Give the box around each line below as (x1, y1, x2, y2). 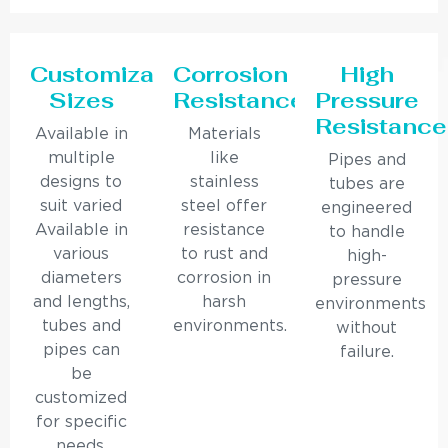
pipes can (42, 343, 120, 359)
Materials (187, 127, 261, 143)
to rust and (180, 247, 268, 263)
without (336, 321, 398, 337)
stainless (189, 175, 259, 191)
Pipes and (327, 153, 406, 169)
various (53, 247, 110, 263)
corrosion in (177, 271, 271, 287)
